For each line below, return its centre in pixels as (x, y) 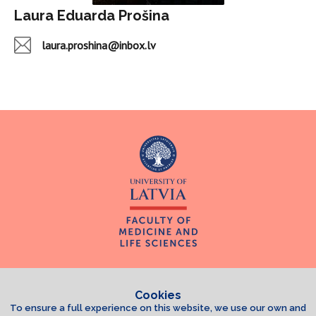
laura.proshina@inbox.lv (99, 45)
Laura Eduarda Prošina (92, 16)
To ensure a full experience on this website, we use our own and (158, 308)
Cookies (158, 295)
